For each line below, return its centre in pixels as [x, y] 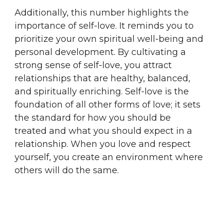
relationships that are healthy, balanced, [102, 78]
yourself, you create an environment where [109, 157]
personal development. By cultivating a [100, 52]
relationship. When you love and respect [103, 144]
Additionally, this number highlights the [102, 12]
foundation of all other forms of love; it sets [108, 104]
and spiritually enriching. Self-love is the [102, 91]
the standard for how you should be [93, 118]
